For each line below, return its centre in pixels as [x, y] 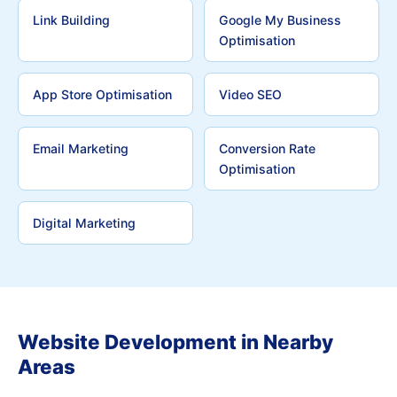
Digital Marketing [84, 223]
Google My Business [280, 20]
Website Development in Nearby [175, 342]
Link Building [71, 20]
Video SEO [250, 94]
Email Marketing [81, 148]
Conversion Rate [267, 148]
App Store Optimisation [102, 94]
